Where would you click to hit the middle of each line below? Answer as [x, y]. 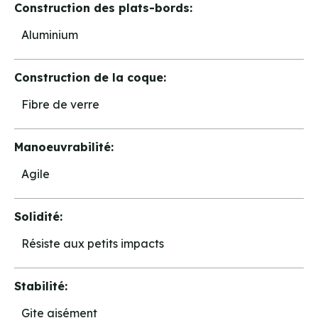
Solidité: [38, 216]
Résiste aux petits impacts [93, 243]
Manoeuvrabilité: [64, 147]
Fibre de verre [60, 104]
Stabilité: [41, 286]
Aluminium [50, 35]
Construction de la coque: [90, 77]
